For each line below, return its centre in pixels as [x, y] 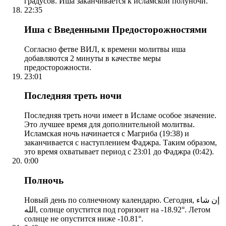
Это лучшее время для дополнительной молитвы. [109, 124]
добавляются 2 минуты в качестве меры [93, 58]
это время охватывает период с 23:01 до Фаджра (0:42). [119, 152]
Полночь [44, 180]
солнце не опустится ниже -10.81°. [84, 219]
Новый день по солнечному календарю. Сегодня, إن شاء [110, 200]
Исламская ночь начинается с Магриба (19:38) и [107, 133]
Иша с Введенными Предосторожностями [116, 29]
